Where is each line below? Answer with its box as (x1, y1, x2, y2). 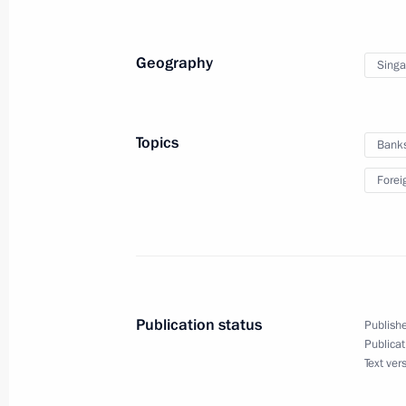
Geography (136, 53, 213, 73)
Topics (136, 132, 179, 153)
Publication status (136, 314, 262, 335)
